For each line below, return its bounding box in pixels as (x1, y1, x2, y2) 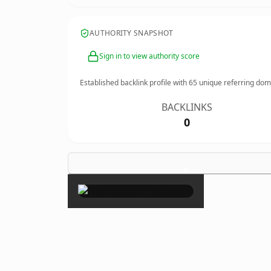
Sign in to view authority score (99, 51, 200, 61)
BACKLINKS (162, 100, 213, 114)
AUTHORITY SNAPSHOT (90, 28, 174, 38)
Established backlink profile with (80, 77, 189, 88)
